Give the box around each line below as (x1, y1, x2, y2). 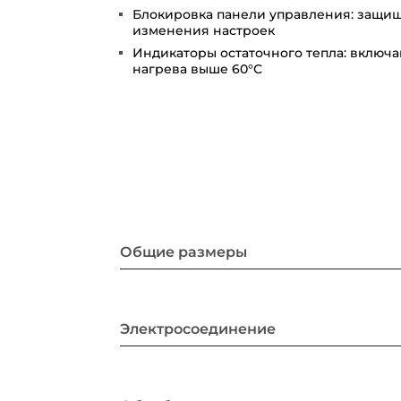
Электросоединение (120, 320, 277, 338)
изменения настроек (132, 21, 276, 38)
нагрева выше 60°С (132, 60, 263, 77)
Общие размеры (120, 243, 248, 261)
